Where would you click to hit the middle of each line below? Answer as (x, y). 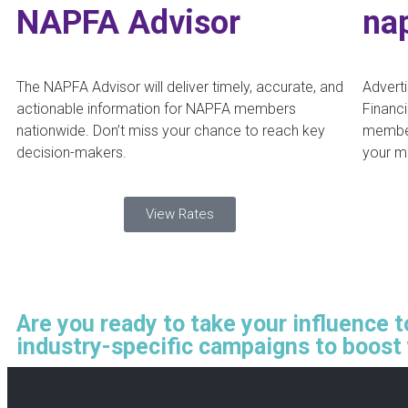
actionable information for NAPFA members (156, 108)
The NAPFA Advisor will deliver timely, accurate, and (180, 87)
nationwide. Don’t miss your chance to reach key (171, 130)
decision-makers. (71, 152)
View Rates (180, 214)
